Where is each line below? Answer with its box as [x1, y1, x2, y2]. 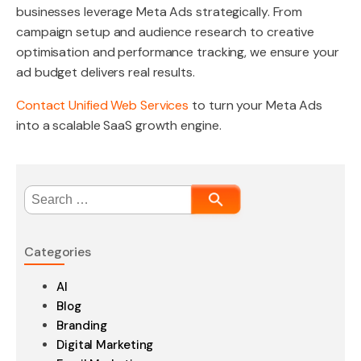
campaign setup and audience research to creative [16, 23, 315, 40]
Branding [56, 317, 108, 334]
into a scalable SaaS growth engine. [16, 117, 222, 134]
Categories [24, 243, 91, 260]
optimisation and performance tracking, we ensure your [16, 44, 339, 60]
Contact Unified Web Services [16, 97, 189, 114]
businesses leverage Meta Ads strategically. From [16, 3, 303, 20]
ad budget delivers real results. [16, 64, 195, 81]
